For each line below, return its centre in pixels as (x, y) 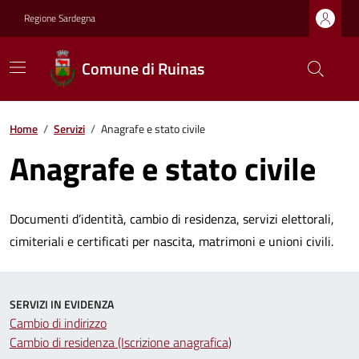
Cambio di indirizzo (58, 323)
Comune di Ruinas (143, 69)
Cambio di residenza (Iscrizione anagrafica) (121, 342)
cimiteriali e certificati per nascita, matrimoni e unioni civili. (171, 241)
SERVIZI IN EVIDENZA (62, 304)
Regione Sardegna (60, 18)
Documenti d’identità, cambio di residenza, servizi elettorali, (172, 219)
